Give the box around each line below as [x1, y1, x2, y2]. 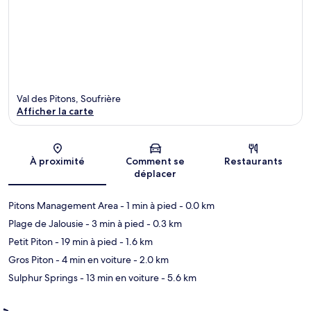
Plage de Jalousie [8, 217, 83, 230]
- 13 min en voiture [78, 271, 159, 284]
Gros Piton [8, 253, 53, 266]
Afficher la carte [17, 104, 94, 117]
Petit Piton [8, 235, 53, 248]
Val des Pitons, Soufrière [17, 92, 121, 105]
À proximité [30, 154, 85, 167]
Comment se [126, 154, 185, 167]
